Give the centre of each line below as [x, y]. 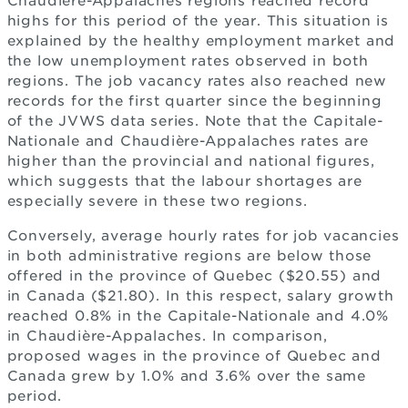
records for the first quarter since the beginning [194, 101]
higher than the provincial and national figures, [191, 161]
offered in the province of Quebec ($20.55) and [194, 276]
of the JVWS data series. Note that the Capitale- [195, 121]
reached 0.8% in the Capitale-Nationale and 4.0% [198, 316]
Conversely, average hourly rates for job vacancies [203, 236]
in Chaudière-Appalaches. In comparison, [167, 336]
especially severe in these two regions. [157, 201]
